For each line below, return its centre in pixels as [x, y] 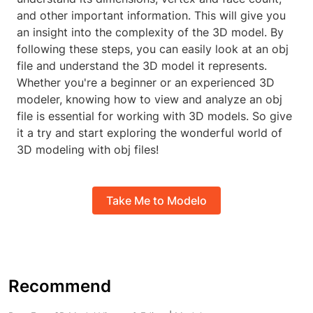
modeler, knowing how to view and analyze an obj [150, 100]
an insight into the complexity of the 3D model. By [150, 32]
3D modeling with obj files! [88, 150]
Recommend [60, 286]
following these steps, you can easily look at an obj [153, 49]
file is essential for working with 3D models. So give [154, 116]
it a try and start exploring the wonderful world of [150, 133]
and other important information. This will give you [151, 16]
